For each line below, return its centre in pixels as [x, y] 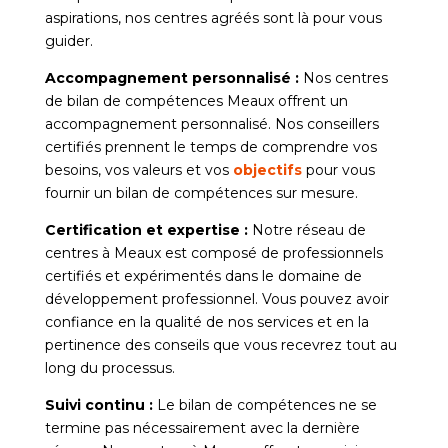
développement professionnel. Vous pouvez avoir [216, 298]
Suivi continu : [98, 404]
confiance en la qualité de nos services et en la [206, 321]
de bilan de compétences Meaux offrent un [196, 100]
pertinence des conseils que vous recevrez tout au [220, 344]
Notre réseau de [308, 229]
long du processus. [109, 367]
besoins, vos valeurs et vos [138, 169]
